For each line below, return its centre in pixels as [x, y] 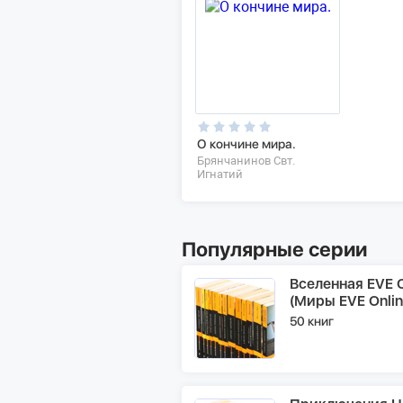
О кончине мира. [246, 143]
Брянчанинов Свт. [246, 160]
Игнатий [220, 174]
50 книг [312, 321]
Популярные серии [274, 249]
